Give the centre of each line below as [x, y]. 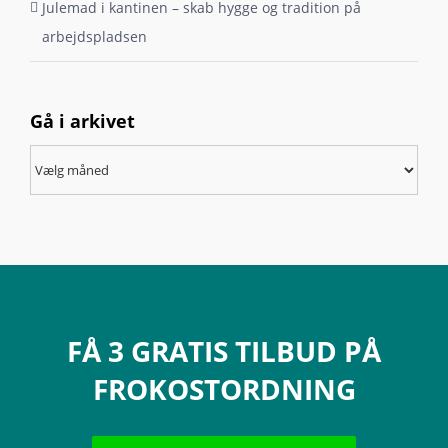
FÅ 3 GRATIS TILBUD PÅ [224, 350]
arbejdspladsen [94, 36]
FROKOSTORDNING [224, 388]
